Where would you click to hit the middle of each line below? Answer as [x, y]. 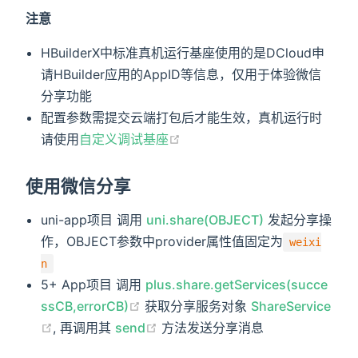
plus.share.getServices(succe [237, 284]
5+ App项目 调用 [93, 284]
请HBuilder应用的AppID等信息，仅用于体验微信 [181, 74]
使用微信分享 [79, 186]
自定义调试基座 [124, 139]
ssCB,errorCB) [85, 306]
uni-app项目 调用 [94, 219]
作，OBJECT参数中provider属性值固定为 [162, 241]
